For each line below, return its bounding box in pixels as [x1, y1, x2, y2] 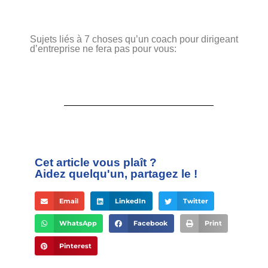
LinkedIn [115, 197, 147, 205]
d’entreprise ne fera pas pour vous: [30, 44, 176, 54]
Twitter [182, 197, 208, 205]
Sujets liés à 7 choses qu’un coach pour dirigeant [30, 34, 238, 45]
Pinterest [59, 242, 92, 250]
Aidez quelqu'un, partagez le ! [35, 167, 197, 181]
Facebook [133, 220, 168, 228]
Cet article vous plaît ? [35, 156, 157, 169]
